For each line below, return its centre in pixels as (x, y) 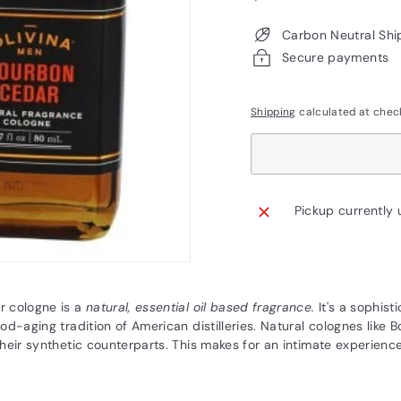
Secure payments (336, 57)
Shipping (273, 111)
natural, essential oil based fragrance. (202, 307)
